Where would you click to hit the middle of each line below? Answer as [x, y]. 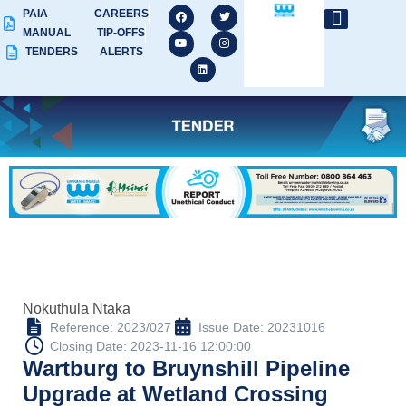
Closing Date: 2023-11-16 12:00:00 [150, 346]
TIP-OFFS [121, 33]
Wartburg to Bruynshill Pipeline [186, 368]
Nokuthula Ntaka [77, 308]
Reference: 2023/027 [111, 327]
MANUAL [47, 33]
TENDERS [52, 52]
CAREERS [121, 14]
